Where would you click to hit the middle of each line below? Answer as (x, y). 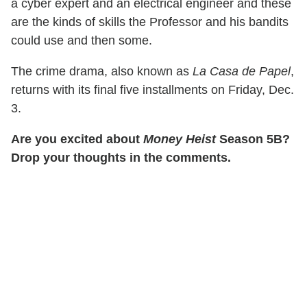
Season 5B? (253, 139)
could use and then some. (82, 41)
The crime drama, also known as (102, 72)
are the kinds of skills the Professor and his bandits (150, 22)
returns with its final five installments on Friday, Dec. (152, 90)
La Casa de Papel (242, 72)
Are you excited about (77, 139)
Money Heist (180, 139)
